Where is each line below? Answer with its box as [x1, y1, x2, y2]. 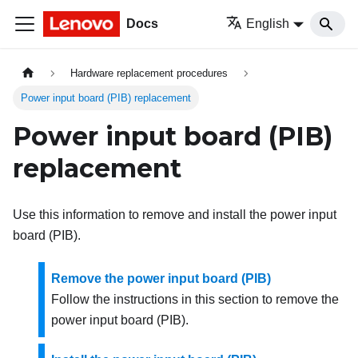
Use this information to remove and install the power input [13, 208, 336, 222]
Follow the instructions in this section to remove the [51, 292, 339, 307]
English [246, 17, 290, 30]
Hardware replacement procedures [70, 67, 229, 80]
